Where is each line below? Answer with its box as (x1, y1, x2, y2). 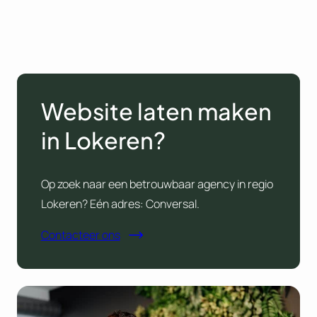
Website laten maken (40, 97, 272, 126)
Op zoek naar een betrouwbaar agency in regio (40, 175, 273, 192)
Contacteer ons (40, 227, 120, 243)
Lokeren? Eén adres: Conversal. (40, 195, 200, 212)
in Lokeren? (40, 126, 166, 155)
